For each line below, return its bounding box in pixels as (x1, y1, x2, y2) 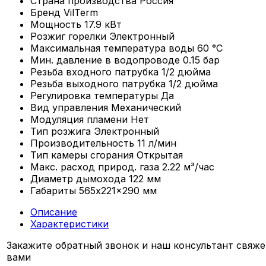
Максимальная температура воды (30, 42, 195, 54)
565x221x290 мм (79, 184, 157, 197)
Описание (30, 205, 78, 218)
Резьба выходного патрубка (30, 77, 166, 90)
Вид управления (30, 101, 109, 113)
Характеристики (30, 217, 109, 230)
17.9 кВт (84, 18, 122, 30)
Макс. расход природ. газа (30, 160, 160, 173)
